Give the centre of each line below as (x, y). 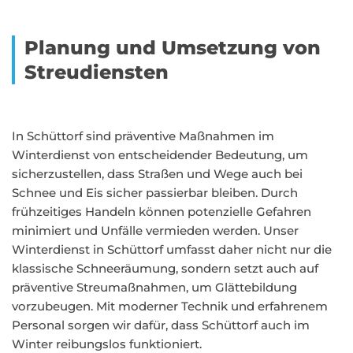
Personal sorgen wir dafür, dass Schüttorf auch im (161, 325)
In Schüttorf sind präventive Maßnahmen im (143, 136)
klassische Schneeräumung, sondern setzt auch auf (165, 268)
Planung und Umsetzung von (173, 48)
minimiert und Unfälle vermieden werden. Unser (155, 230)
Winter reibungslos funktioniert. (107, 344)
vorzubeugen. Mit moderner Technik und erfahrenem (170, 306)
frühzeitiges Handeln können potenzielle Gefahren (162, 212)
